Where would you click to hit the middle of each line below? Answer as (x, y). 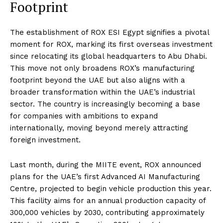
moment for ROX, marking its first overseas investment (111, 45)
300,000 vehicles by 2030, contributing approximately (107, 213)
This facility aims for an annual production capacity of (108, 201)
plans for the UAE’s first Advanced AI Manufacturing (105, 177)
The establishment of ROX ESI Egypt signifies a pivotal (110, 33)
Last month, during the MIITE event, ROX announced (106, 165)
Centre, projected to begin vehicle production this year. (111, 189)
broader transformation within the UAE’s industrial (102, 92)
